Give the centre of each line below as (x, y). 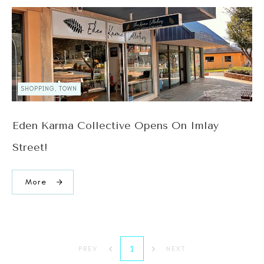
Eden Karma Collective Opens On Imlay (115, 126)
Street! (30, 147)
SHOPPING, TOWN (49, 89)
